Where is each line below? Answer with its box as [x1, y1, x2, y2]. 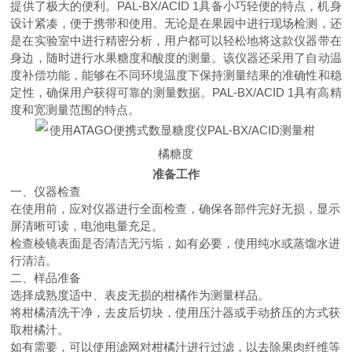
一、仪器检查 [10, 185, 82, 198]
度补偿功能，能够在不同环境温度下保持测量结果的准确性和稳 [10, 68, 342, 82]
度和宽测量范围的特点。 [10, 103, 141, 116]
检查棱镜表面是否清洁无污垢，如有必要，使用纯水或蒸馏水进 [10, 236, 341, 250]
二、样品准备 [10, 271, 82, 284]
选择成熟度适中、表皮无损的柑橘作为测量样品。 [10, 288, 270, 302]
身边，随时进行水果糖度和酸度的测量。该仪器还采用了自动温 [10, 51, 342, 64]
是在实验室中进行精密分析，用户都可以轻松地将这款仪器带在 [10, 34, 342, 47]
